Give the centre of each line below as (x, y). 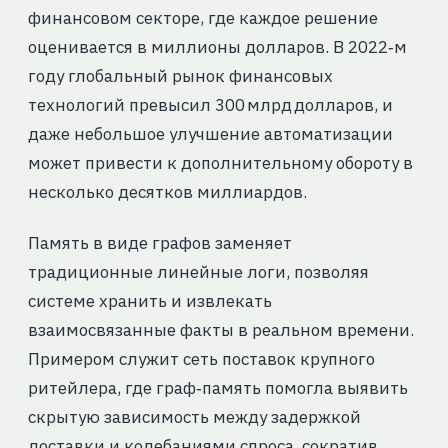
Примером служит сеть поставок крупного (201, 359)
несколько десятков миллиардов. (167, 192)
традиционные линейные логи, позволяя (198, 272)
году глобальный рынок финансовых (180, 76)
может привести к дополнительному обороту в (220, 163)
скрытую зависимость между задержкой (194, 417)
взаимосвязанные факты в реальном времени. (220, 330)
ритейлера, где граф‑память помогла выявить (217, 388)
